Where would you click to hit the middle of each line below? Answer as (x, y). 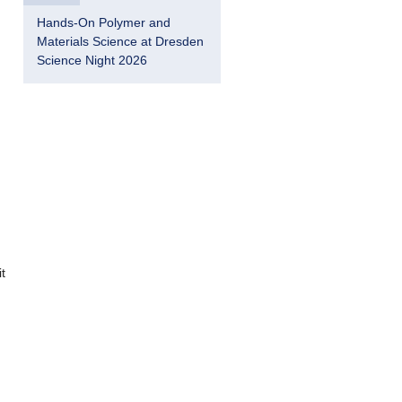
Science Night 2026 (92, 60)
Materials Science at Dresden (120, 41)
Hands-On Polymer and (104, 22)
